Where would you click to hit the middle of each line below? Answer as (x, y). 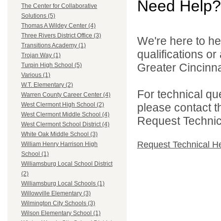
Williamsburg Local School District (67, 164)
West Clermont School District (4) (65, 125)
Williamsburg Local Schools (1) (63, 184)
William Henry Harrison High (59, 144)
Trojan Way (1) (41, 55)
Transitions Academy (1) (54, 46)
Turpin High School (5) (52, 65)
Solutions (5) (38, 16)
